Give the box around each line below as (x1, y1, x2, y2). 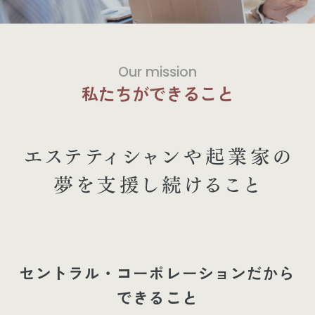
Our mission (118, 63, 197, 82)
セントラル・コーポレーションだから (19, 262, 296, 284)
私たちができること (82, 81, 233, 106)
